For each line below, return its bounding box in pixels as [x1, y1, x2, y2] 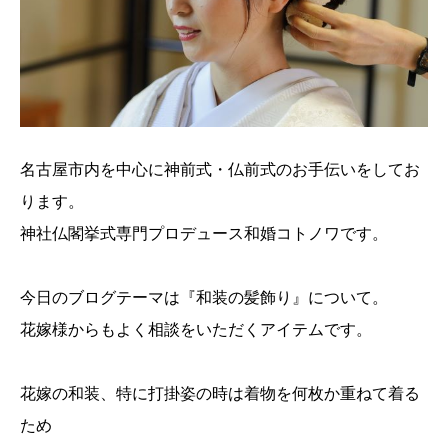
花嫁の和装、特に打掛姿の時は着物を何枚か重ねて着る [20, 385, 420, 403]
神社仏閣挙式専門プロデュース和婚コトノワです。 [20, 225, 388, 243]
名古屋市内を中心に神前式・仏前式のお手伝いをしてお [20, 161, 420, 179]
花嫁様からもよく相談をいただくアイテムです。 [20, 321, 372, 339]
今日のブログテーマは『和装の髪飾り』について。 [20, 289, 388, 307]
